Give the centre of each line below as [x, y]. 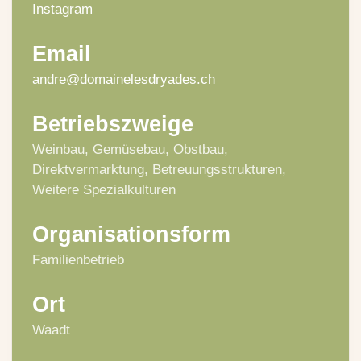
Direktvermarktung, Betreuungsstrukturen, [159, 169]
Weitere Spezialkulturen [104, 189]
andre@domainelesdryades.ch [124, 79]
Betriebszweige [113, 124]
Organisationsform [131, 234]
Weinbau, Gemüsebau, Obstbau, [130, 149]
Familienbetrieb [78, 259]
